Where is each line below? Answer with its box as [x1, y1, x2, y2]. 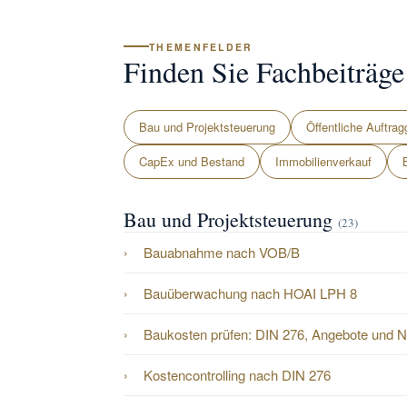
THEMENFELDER [149, 35, 253, 50]
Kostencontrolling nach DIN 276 [144, 361, 331, 381]
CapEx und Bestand [139, 148, 244, 166]
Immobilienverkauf [275, 148, 372, 166]
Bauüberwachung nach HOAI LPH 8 [144, 279, 357, 299]
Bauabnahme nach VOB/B [144, 238, 300, 258]
